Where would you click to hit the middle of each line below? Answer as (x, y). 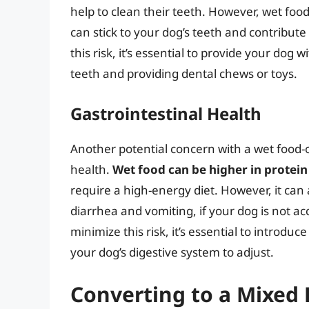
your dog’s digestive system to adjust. (172, 252)
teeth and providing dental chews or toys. (184, 74)
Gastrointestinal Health (166, 113)
